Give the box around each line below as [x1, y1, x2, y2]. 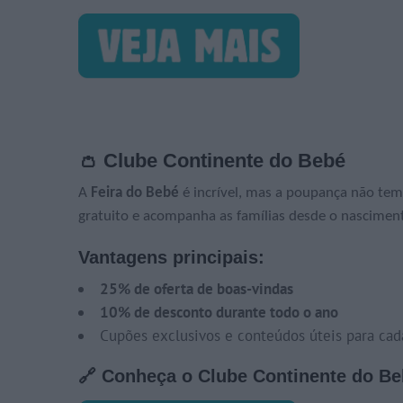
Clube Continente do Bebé [103, 149, 345, 173]
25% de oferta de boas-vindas [100, 279, 293, 300]
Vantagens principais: [78, 247, 264, 268]
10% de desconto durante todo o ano [100, 302, 338, 323]
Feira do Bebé [91, 185, 179, 201]
